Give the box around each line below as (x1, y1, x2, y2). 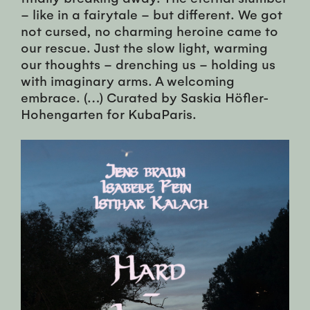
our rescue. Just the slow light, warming (21, 39, 268, 56)
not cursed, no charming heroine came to (21, 22, 278, 39)
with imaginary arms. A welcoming (21, 72, 235, 89)
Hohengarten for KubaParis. (21, 105, 197, 122)
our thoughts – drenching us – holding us (21, 55, 275, 73)
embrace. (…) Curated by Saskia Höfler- (21, 89, 269, 106)
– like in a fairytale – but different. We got (21, 6, 282, 23)
